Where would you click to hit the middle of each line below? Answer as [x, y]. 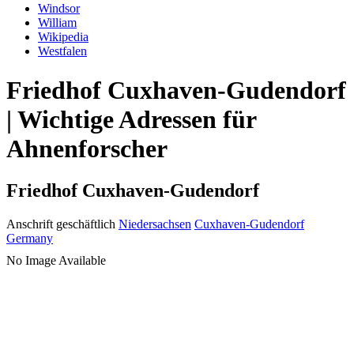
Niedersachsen [155, 224]
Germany [30, 239]
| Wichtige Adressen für [131, 119]
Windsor [59, 9]
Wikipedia [63, 37]
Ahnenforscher [87, 148]
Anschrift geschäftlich [61, 224]
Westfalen [62, 51]
